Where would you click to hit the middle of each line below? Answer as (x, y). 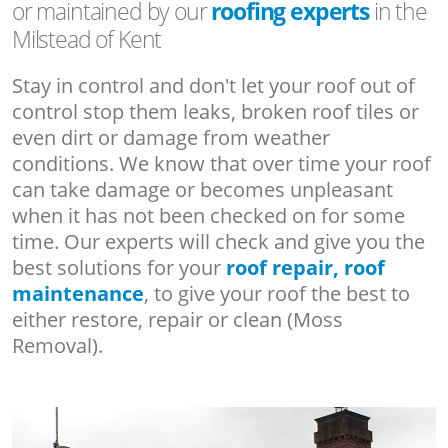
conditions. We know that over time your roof (221, 163)
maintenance (78, 293)
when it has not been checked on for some (208, 215)
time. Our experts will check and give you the (218, 241)
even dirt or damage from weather (171, 137)
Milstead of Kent (87, 38)
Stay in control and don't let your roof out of (213, 85)
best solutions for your (119, 267)
